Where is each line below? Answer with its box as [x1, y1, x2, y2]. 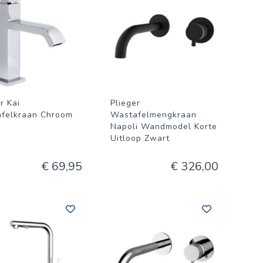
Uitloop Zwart [110, 133, 170, 144]
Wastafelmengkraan [110, 109, 197, 120]
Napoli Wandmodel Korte [110, 121, 217, 132]
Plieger [110, 97, 140, 109]
